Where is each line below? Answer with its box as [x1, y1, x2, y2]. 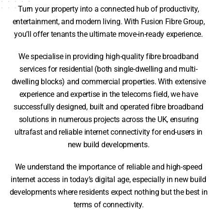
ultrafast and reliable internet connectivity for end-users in [15, 127, 202, 137]
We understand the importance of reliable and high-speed [15, 162, 202, 171]
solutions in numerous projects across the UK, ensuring [18, 115, 199, 124]
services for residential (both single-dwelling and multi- [19, 64, 198, 74]
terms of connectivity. [73, 200, 144, 209]
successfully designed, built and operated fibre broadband [13, 102, 204, 111]
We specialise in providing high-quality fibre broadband [18, 52, 199, 61]
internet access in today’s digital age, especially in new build [11, 175, 206, 184]
